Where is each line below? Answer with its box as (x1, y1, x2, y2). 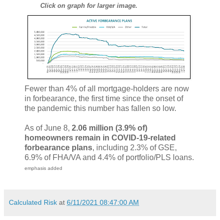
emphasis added (25, 165, 62, 171)
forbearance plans (25, 143, 92, 152)
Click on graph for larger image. (40, 1, 137, 9)
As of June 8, (25, 123, 72, 132)
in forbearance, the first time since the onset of (25, 94, 183, 103)
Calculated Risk (9, 198, 57, 207)
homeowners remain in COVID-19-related (25, 133, 176, 142)
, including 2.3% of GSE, (92, 143, 177, 152)
